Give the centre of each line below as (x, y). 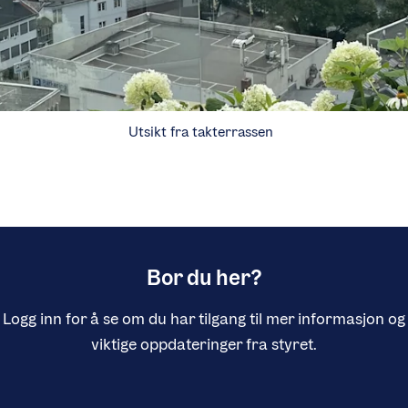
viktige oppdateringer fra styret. (204, 344)
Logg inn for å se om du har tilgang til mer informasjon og (204, 318)
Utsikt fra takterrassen (200, 132)
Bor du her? (204, 278)
